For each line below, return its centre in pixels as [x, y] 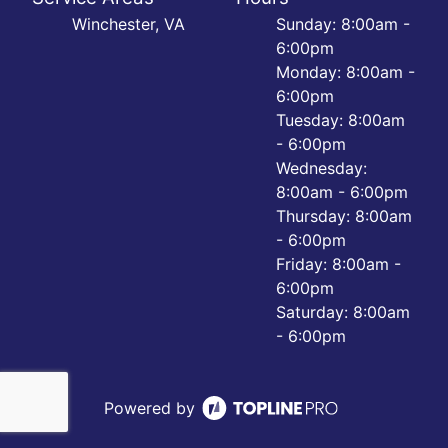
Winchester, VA [128, 24]
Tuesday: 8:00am [340, 120]
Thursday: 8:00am [344, 216]
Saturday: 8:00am [343, 312]
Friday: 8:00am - [338, 264]
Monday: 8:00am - [345, 72]
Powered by [149, 408]
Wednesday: [321, 168]
